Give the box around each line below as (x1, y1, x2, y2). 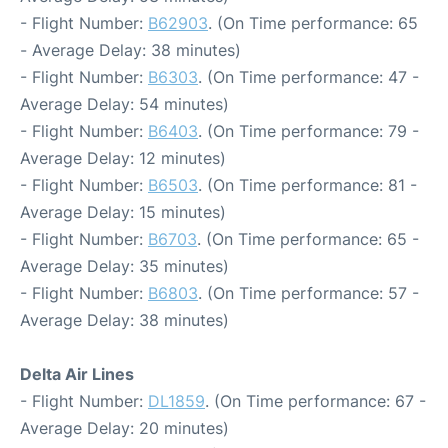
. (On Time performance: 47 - (198, 67, 419, 87)
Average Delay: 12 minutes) (20, 148, 226, 168)
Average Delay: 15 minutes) (20, 202, 226, 222)
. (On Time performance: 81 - (198, 175, 417, 195)
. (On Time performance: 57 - (198, 283, 419, 303)
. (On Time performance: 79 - (198, 121, 419, 141)
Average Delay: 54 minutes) (20, 94, 229, 114)
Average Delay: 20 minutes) (20, 418, 229, 438)
